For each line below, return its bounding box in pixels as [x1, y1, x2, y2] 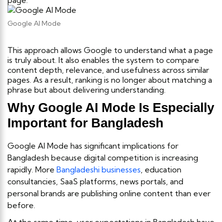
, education [141, 164, 181, 174]
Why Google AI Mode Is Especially [7, 100, 214, 115]
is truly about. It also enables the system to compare [7, 55, 199, 65]
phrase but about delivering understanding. [7, 84, 166, 95]
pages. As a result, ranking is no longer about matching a [7, 74, 212, 85]
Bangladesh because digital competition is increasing [7, 152, 198, 163]
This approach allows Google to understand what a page [7, 45, 213, 55]
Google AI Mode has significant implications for [7, 140, 178, 151]
